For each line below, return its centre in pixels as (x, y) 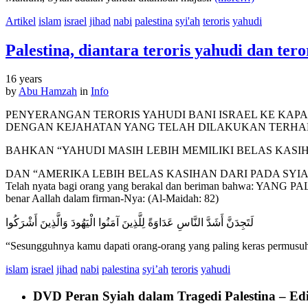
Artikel (21, 21)
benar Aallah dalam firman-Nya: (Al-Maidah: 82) (112, 199)
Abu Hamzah (48, 91)
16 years (24, 79)
